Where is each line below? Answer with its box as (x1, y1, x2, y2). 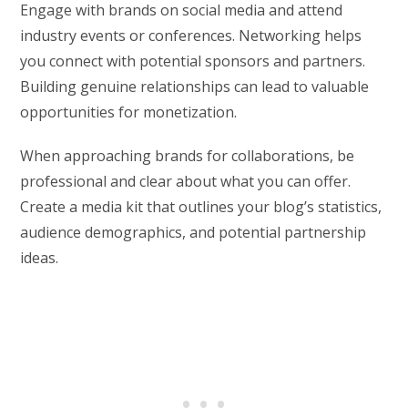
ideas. (20, 247, 59, 268)
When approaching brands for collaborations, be (20, 145, 355, 166)
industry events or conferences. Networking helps (20, 25, 362, 46)
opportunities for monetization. (20, 101, 238, 122)
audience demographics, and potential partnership (20, 221, 367, 242)
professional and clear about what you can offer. (20, 170, 352, 191)
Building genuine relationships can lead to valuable (20, 76, 370, 97)
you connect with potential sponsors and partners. (20, 50, 366, 71)
